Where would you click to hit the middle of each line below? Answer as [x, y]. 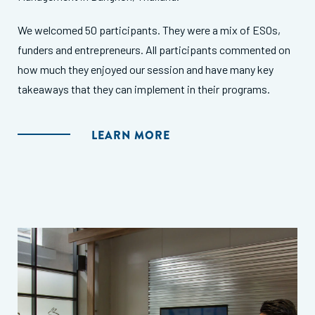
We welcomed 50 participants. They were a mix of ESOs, [149, 30]
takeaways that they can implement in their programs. [144, 89]
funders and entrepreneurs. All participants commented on [154, 49]
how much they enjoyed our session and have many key [146, 69]
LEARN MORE [131, 135]
